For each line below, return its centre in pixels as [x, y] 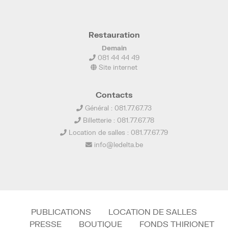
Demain [114, 48]
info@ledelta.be [118, 145]
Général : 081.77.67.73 [117, 108]
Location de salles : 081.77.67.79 [117, 132]
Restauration [114, 35]
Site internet [117, 67]
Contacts [114, 95]
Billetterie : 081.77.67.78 [117, 120]
